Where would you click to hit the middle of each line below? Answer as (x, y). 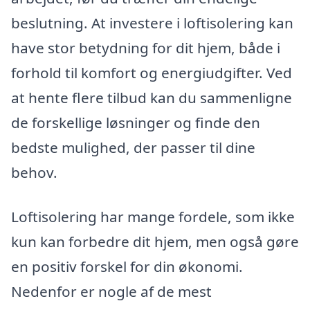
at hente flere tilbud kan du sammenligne (152, 98)
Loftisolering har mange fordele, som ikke (153, 216)
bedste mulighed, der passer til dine (133, 148)
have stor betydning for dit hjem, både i (146, 48)
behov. (34, 173)
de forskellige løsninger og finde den (136, 123)
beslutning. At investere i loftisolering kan (152, 23)
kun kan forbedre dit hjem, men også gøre (155, 241)
